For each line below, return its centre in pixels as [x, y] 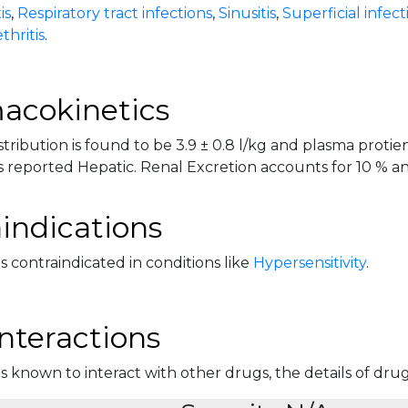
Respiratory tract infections [114, 13]
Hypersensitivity [309, 263]
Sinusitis [247, 13]
